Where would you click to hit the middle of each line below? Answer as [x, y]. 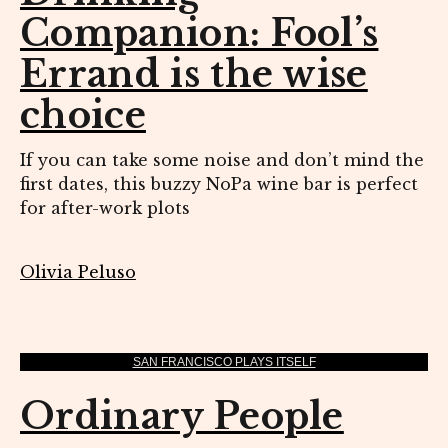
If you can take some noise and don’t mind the [222, 160]
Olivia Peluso [78, 272]
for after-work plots [107, 208]
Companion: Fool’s [199, 34]
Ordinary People [182, 417]
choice [83, 116]
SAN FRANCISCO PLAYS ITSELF [224, 362]
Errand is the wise [194, 75]
